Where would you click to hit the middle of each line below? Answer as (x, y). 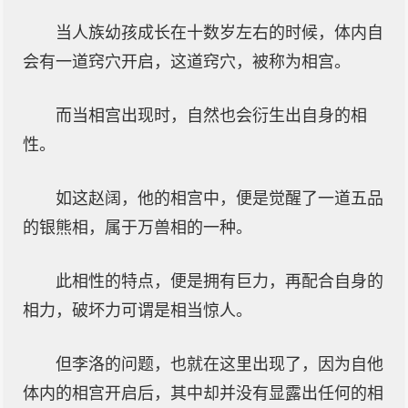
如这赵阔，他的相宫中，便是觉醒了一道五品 (219, 199)
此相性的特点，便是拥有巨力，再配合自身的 (219, 281)
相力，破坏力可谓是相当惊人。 (138, 311)
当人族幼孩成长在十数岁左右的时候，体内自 (219, 33)
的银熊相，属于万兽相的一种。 (138, 228)
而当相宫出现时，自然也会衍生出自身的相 (211, 116)
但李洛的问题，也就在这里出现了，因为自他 (219, 364)
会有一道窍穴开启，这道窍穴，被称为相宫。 (187, 62)
